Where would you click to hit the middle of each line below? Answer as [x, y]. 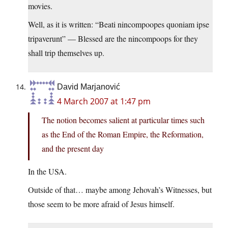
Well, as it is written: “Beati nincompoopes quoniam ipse [119, 24]
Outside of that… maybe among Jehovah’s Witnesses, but [120, 190]
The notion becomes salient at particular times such [123, 120]
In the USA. [47, 172]
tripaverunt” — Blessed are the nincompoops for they [113, 39]
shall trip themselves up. [66, 53]
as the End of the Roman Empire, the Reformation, [123, 134]
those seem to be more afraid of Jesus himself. [101, 204]
